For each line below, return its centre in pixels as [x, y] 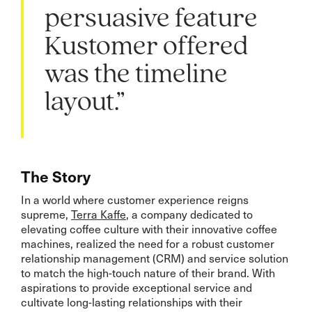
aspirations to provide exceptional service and [136, 287]
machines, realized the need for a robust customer [148, 243]
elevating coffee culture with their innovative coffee [149, 228]
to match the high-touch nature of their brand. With [148, 272]
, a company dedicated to [189, 213]
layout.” [85, 103]
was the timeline [136, 75]
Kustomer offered [146, 47]
